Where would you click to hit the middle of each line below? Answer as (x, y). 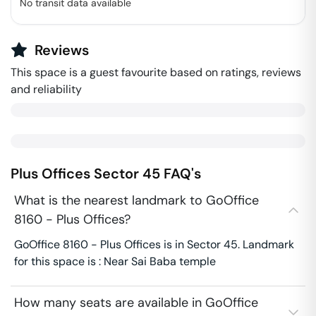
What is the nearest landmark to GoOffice (136, 200)
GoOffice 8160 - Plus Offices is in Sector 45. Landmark (154, 244)
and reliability (46, 89)
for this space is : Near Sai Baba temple (115, 261)
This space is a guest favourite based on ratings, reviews (156, 72)
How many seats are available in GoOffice (136, 303)
